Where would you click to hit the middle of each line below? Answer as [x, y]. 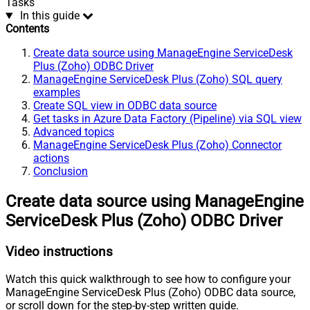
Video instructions [59, 252]
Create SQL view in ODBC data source [125, 106]
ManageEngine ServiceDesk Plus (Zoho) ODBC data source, [151, 292]
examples [57, 93]
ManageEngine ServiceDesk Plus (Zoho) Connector [157, 145]
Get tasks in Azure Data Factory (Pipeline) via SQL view [167, 119]
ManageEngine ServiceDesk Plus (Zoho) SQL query [158, 80]
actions [51, 158]
